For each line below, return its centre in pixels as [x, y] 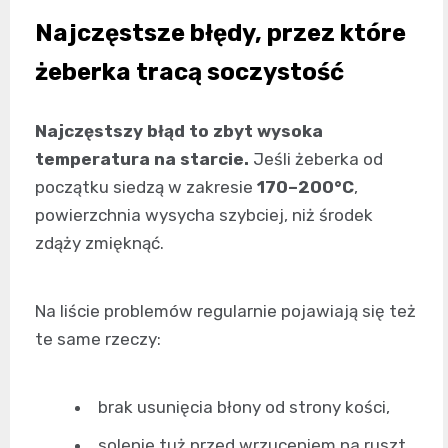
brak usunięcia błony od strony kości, [244, 406]
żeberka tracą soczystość [189, 71]
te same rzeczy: [98, 338]
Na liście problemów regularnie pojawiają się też [225, 310]
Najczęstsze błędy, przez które [220, 32]
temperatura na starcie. [142, 158]
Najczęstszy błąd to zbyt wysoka [179, 130]
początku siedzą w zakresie [146, 186]
